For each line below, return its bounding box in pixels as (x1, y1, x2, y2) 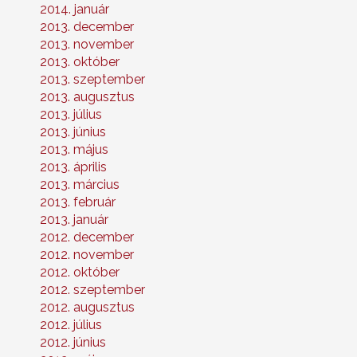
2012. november (40, 247, 134, 263)
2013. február (40, 194, 116, 210)
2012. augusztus (40, 300, 135, 316)
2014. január (40, 2, 109, 18)
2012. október (40, 265, 120, 280)
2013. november (40, 37, 134, 53)
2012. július (40, 317, 102, 333)
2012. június (40, 335, 106, 351)
